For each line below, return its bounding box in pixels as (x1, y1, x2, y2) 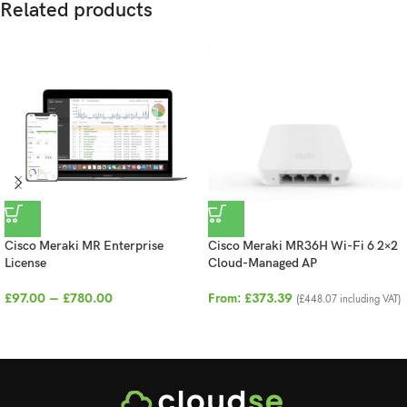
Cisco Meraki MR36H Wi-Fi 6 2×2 (208, 238, 398, 254)
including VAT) (337, 292, 401, 307)
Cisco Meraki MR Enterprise (5, 238, 164, 254)
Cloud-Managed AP (208, 255, 317, 272)
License (5, 255, 46, 272)
